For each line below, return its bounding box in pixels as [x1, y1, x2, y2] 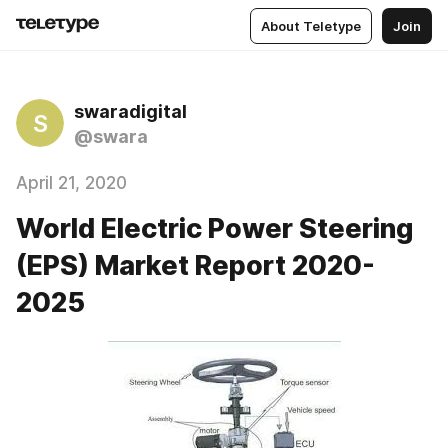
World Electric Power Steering [16, 212, 414, 245]
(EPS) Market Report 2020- [16, 249, 375, 282]
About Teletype [261, 17, 361, 34]
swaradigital [74, 101, 187, 122]
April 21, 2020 [16, 173, 127, 193]
